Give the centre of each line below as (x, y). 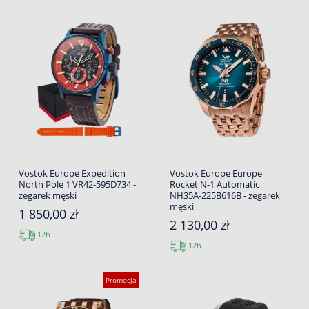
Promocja (121, 280)
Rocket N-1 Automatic (215, 185)
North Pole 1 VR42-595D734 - (77, 185)
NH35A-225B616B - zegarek (225, 196)
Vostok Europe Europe (216, 173)
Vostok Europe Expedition (72, 173)
